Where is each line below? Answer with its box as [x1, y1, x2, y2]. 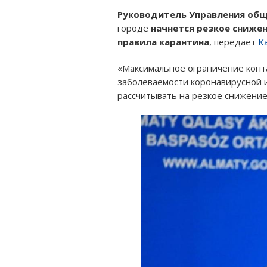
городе [117, 21, 151, 34]
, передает [209, 35, 258, 48]
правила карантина [117, 35, 209, 48]
